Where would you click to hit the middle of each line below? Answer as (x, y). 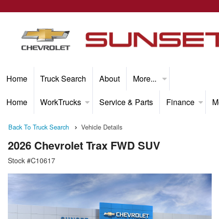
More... (145, 78)
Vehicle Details (102, 127)
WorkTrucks (61, 102)
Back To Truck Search (39, 127)
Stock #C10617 (32, 161)
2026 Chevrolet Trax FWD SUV (84, 145)
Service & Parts (126, 102)
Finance (180, 102)
